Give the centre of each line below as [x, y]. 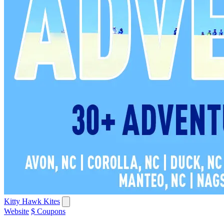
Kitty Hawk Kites [32, 201]
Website [16, 211]
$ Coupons [48, 211]
